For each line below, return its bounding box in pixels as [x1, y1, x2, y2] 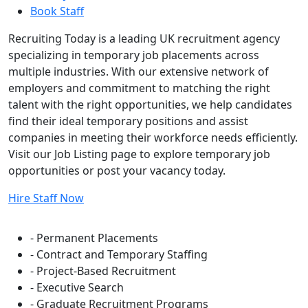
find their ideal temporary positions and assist [8, 113, 248, 129]
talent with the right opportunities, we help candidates [8, 96, 292, 112]
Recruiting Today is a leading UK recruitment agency [8, 30, 280, 46]
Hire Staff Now [8, 190, 84, 206]
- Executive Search [30, 279, 124, 295]
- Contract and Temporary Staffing [30, 246, 208, 262]
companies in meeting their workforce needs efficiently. [8, 129, 298, 145]
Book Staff [30, 3, 84, 19]
